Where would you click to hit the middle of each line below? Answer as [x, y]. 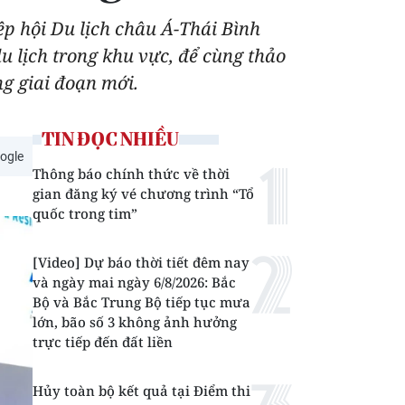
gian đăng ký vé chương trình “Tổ [143, 193]
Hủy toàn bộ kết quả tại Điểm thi [141, 391]
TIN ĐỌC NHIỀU [110, 139]
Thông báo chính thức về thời [131, 174]
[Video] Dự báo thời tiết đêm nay [141, 262]
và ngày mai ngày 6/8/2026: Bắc [134, 282]
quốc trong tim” [85, 213]
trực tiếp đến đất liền [103, 342]
